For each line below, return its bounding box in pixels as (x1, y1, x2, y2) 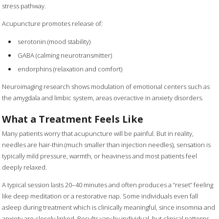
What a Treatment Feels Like (2, 112, 144, 126)
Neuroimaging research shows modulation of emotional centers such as (2, 82, 210, 91)
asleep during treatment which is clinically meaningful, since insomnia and (2, 202, 216, 212)
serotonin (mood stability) (18, 37, 91, 46)
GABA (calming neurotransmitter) (18, 51, 112, 60)
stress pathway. (2, 1, 46, 10)
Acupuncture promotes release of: (2, 19, 103, 28)
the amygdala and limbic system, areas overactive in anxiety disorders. (2, 93, 204, 103)
